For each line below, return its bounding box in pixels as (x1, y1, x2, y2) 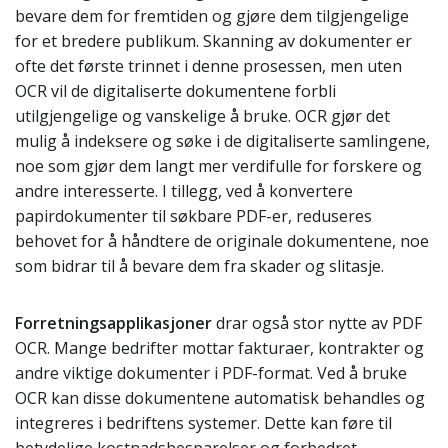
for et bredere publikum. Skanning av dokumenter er (15, 30, 412, 52)
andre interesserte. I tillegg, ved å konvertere (15, 180, 353, 202)
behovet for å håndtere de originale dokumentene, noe (15, 230, 429, 252)
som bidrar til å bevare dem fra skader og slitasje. (15, 255, 384, 277)
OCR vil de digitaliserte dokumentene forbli (15, 80, 336, 102)
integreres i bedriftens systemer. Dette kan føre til (15, 412, 392, 434)
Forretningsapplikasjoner (15, 312, 212, 334)
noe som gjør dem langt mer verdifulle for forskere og (15, 155, 422, 177)
